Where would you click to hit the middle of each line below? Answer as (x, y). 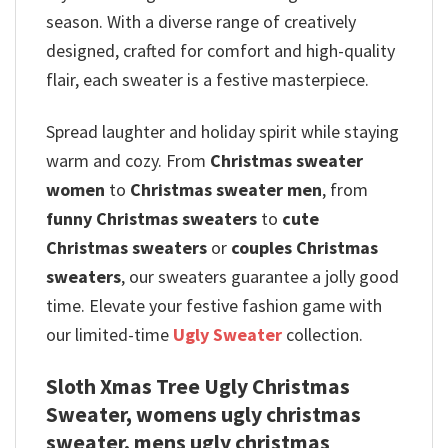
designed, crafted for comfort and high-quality (220, 51)
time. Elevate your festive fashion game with (214, 306)
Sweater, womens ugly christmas (203, 414)
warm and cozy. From (128, 161)
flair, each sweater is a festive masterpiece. (207, 80)
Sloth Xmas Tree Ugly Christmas (198, 386)
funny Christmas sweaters (151, 219)
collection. (322, 335)
